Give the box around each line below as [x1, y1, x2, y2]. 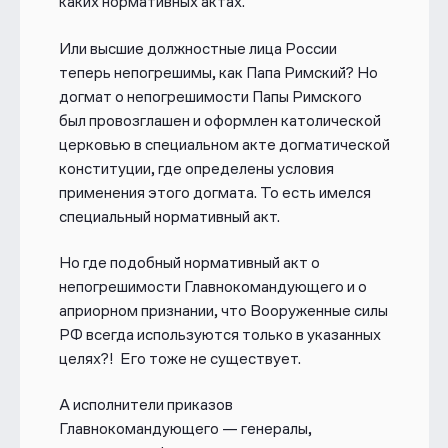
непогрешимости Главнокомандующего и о [58, 277, 367, 297]
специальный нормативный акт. [58, 206, 280, 226]
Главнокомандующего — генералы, [58, 419, 312, 439]
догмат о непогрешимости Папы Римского [58, 86, 362, 106]
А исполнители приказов [58, 395, 233, 415]
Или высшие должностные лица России [58, 38, 337, 58]
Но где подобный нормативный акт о [58, 253, 320, 273]
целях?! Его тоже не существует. [58, 349, 304, 369]
